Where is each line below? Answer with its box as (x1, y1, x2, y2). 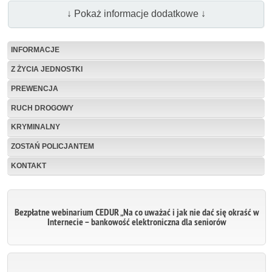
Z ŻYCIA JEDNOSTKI (11, 65, 83, 74)
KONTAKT (11, 161, 46, 171)
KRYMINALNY (11, 123, 60, 132)
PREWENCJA (11, 84, 58, 93)
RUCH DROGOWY (11, 103, 73, 112)
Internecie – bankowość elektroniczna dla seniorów (47, 216, 226, 229)
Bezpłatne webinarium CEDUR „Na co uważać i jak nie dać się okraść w (14, 206, 259, 219)
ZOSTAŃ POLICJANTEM (11, 142, 94, 151)
